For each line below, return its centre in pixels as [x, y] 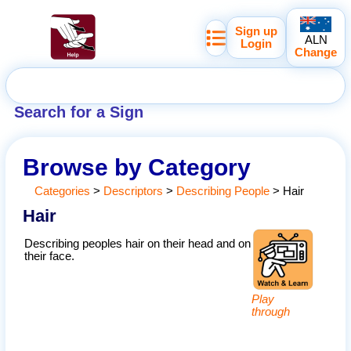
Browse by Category [137, 168]
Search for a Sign [78, 112]
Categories [62, 192]
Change [316, 52]
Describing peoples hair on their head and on [138, 243]
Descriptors [133, 192]
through [271, 311]
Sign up [257, 31]
